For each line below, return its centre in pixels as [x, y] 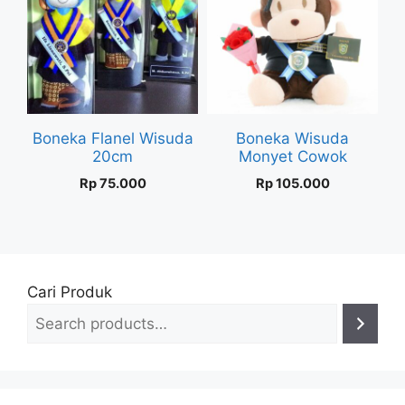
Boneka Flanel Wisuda [113, 138]
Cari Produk [70, 292]
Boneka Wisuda [292, 138]
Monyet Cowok [292, 156]
